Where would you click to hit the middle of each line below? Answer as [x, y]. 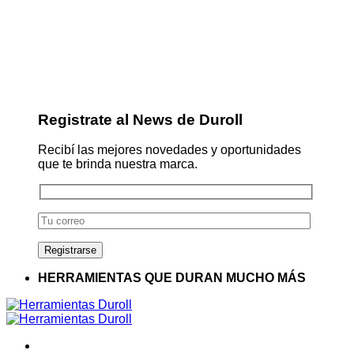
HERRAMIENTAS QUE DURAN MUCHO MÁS [172, 278]
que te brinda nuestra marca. [118, 164]
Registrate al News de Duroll [140, 119]
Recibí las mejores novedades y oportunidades [169, 150]
